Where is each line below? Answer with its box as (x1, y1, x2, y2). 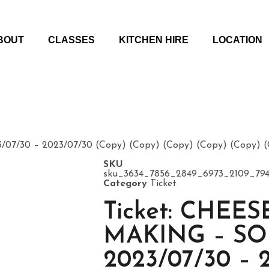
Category (103, 179, 147, 189)
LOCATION (212, 35, 262, 45)
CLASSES (47, 35, 95, 45)
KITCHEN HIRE (118, 35, 189, 45)
